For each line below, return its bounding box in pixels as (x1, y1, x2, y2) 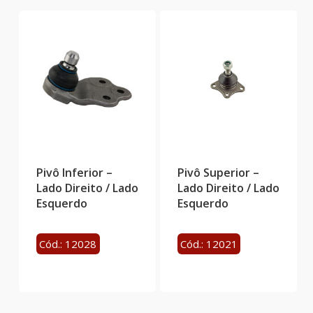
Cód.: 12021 (180, 236, 238, 251)
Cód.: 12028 (39, 236, 97, 251)
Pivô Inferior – (36, 165, 112, 181)
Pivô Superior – (177, 165, 259, 181)
